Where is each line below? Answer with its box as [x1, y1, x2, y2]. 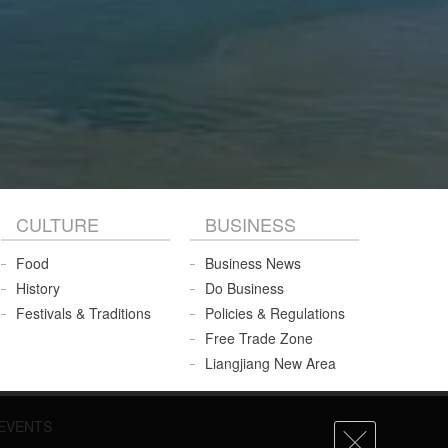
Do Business [204, 278, 284, 299]
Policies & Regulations [204, 303, 345, 324]
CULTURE [15, 211, 99, 238]
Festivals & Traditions [15, 303, 151, 324]
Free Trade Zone [204, 328, 313, 349]
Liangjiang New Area [204, 353, 336, 374]
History [15, 278, 60, 299]
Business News [204, 253, 301, 274]
